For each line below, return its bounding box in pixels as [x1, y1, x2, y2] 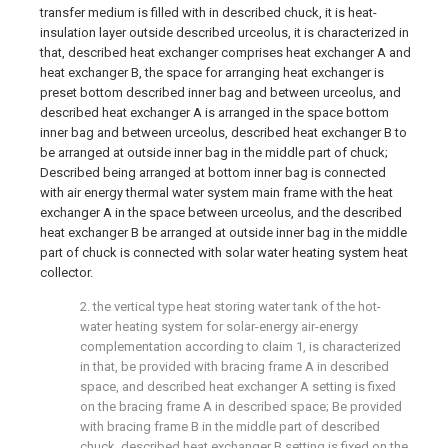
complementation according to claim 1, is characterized [80, 339, 401, 354]
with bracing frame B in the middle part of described [80, 419, 380, 434]
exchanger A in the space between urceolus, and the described [40, 205, 402, 220]
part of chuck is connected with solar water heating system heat [40, 245, 408, 260]
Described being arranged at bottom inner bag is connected [40, 165, 386, 180]
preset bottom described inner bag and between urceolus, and [40, 85, 401, 100]
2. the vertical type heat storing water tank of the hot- [80, 299, 381, 314]
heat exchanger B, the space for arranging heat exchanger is [40, 65, 384, 80]
